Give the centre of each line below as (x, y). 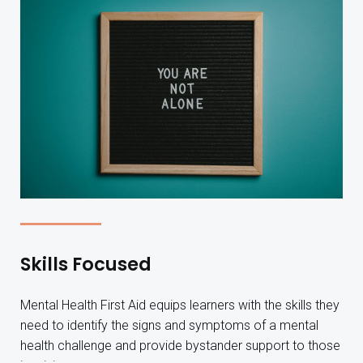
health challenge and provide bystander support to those (180, 345)
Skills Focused (86, 264)
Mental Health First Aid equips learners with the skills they (180, 305)
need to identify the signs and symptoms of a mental (169, 325)
